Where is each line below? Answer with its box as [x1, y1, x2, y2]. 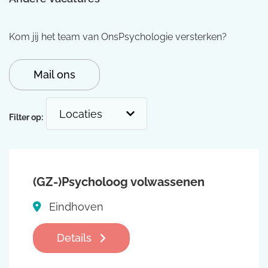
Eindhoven [46, 200, 103, 214]
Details [57, 232, 95, 245]
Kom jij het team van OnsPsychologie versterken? [9, 31, 227, 43]
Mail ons [33, 68, 75, 81]
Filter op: [9, 112, 43, 122]
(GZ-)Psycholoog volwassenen [33, 175, 205, 190]
